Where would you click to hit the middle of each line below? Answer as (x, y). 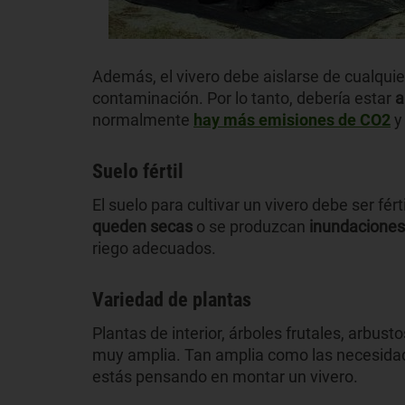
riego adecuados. (154, 248)
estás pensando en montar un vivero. (225, 376)
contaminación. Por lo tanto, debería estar (244, 98)
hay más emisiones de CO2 (292, 119)
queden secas (142, 226)
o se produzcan (251, 226)
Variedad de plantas (172, 299)
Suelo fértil (138, 171)
